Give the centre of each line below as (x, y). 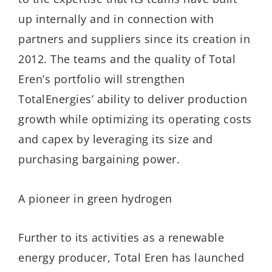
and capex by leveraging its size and (115, 139)
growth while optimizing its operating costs (135, 119)
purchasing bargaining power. (99, 159)
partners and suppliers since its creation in (134, 39)
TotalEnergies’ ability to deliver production (133, 99)
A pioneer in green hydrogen (95, 198)
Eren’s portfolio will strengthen (101, 79)
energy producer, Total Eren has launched (131, 258)
